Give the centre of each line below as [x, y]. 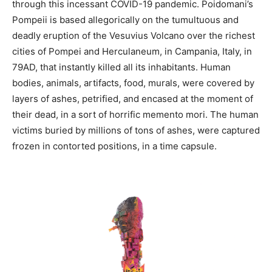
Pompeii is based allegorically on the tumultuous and [125, 19]
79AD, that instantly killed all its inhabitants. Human [121, 67]
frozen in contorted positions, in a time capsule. [114, 146]
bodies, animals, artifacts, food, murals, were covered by [133, 83]
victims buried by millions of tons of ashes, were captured [136, 130]
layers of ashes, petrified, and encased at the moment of [133, 98]
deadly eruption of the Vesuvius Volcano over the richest [134, 35]
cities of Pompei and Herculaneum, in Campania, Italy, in [132, 51]
